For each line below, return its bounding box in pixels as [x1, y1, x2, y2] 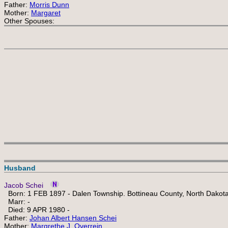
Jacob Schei [4, 181, 43, 189]
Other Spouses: [4, 17, 54, 25]
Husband [4, 164, 36, 172]
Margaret [31, 9, 61, 17]
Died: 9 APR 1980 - [4, 206, 70, 214]
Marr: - [4, 197, 30, 206]
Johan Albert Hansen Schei [30, 214, 117, 222]
